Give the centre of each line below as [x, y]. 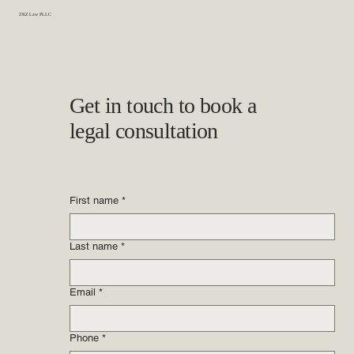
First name [94, 263]
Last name [94, 309]
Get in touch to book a [163, 168]
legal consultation [144, 194]
